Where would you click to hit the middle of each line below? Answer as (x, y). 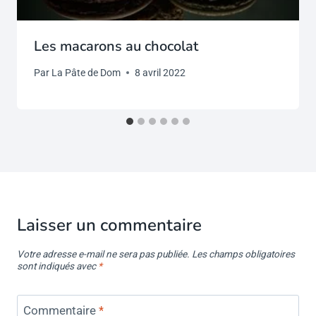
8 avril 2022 (160, 72)
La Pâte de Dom (86, 72)
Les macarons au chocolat (116, 47)
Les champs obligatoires (243, 254)
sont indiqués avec (57, 266)
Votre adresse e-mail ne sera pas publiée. (103, 254)
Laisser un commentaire (109, 225)
